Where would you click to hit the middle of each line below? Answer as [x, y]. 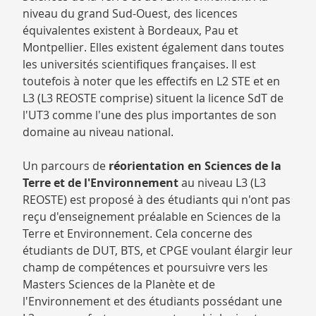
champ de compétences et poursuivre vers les [145, 267]
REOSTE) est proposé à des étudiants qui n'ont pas [157, 200]
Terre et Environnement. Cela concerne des [138, 233]
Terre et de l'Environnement [102, 183]
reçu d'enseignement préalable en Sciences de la [152, 217]
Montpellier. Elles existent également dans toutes [153, 47]
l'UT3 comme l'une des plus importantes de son [150, 115]
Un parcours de [66, 166]
